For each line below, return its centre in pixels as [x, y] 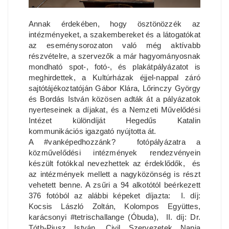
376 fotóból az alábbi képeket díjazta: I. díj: [114, 196]
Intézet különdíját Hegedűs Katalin [114, 121]
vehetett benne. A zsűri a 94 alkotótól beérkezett [114, 185]
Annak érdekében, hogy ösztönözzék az [114, 24]
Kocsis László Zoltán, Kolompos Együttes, [114, 207]
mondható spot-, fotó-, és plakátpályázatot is [114, 67]
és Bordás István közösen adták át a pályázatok [114, 99]
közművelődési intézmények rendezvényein [114, 153]
